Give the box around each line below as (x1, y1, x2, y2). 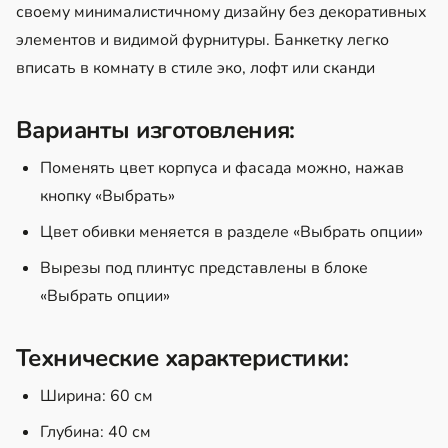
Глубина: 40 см (40, 420, 151, 443)
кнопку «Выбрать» (40, 184, 175, 207)
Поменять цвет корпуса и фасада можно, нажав (40, 156, 404, 179)
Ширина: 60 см (40, 384, 153, 407)
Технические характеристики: (16, 341, 349, 374)
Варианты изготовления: (16, 113, 295, 146)
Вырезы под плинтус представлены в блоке (40, 256, 368, 279)
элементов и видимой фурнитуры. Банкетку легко (16, 28, 389, 51)
